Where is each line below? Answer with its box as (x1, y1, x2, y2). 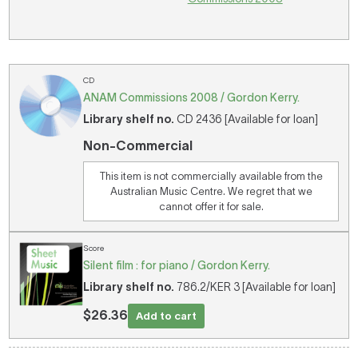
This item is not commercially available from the (99, 170, 323, 182)
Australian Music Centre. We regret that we (109, 185, 312, 197)
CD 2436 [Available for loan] (174, 113, 319, 125)
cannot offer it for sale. (158, 201, 264, 213)
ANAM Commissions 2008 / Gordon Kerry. (83, 91, 300, 104)
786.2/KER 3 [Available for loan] (174, 280, 336, 293)
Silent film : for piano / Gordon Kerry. (83, 259, 271, 272)
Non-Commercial (83, 138, 193, 153)
